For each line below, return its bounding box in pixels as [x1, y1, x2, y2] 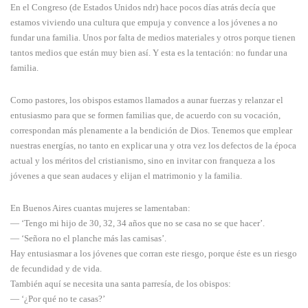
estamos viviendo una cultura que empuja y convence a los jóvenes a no [10, 17, 278, 28]
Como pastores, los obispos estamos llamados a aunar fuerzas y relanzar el [10, 95, 283, 106]
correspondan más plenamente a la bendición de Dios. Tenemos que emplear [10, 125, 292, 136]
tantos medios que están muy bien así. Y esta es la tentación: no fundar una [10, 47, 287, 58]
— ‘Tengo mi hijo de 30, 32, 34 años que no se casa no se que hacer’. [10, 218, 265, 229]
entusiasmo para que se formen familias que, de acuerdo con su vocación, [10, 110, 280, 121]
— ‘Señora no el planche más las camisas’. [10, 233, 166, 244]
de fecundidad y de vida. [10, 263, 102, 274]
